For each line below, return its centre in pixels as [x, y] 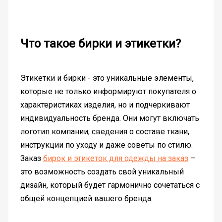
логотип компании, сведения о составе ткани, [105, 131]
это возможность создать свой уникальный [102, 171]
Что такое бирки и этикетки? [100, 43]
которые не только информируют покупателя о [108, 91]
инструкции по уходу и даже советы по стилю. [106, 145]
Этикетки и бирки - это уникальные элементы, [107, 78]
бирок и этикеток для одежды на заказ [115, 158]
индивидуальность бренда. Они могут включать [110, 118]
